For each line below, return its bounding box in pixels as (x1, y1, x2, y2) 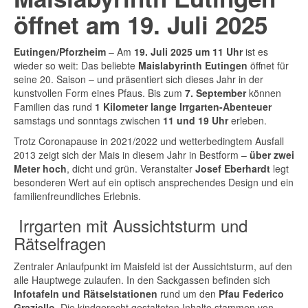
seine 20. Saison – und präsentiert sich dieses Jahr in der (14, 72, 263, 86)
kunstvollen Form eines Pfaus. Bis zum (14, 86, 185, 100)
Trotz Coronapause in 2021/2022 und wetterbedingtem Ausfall (14, 134, 284, 148)
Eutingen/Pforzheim (14, 45, 106, 58)
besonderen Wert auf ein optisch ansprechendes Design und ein (14, 175, 294, 189)
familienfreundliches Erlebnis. (14, 189, 141, 203)
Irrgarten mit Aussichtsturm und (14, 213, 247, 237)
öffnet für (247, 58, 289, 72)
